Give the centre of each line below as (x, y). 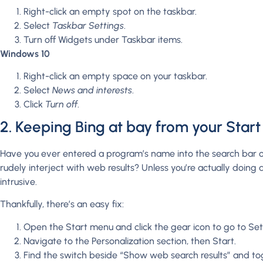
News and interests (92, 90)
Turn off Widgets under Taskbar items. (103, 39)
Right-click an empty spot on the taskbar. (110, 11)
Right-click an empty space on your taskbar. (115, 76)
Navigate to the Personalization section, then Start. (130, 241)
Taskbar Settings (88, 25)
